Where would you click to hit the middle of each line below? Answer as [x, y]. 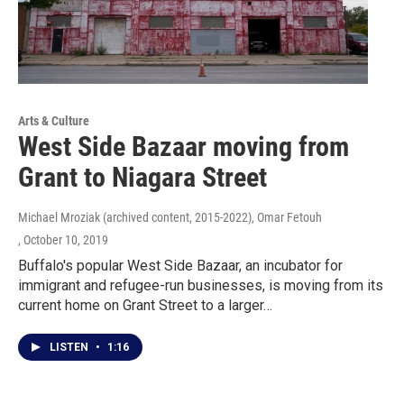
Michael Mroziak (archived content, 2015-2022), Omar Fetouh [170, 218]
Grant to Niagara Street [142, 178]
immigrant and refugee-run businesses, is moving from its [201, 286]
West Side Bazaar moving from [184, 147]
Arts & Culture [54, 121]
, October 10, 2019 [63, 240]
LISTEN [70, 348]
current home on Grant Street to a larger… [145, 306]
